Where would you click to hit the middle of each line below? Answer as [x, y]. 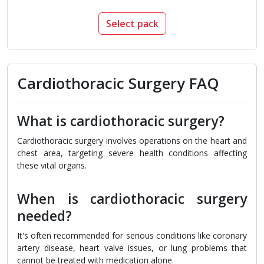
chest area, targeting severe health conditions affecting [132, 153]
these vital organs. [52, 166]
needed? [44, 216]
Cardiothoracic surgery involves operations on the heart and [132, 141]
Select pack [132, 24]
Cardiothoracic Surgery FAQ [118, 84]
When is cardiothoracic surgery [132, 199]
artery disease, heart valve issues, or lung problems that [132, 248]
